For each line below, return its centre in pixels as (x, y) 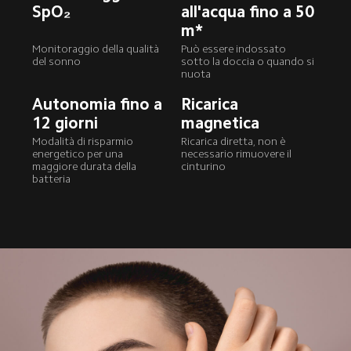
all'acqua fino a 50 (250, 11)
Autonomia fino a (100, 104)
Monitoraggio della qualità (97, 49)
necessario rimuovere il (238, 154)
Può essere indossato (235, 49)
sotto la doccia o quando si (249, 62)
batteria (52, 179)
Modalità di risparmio (84, 142)
